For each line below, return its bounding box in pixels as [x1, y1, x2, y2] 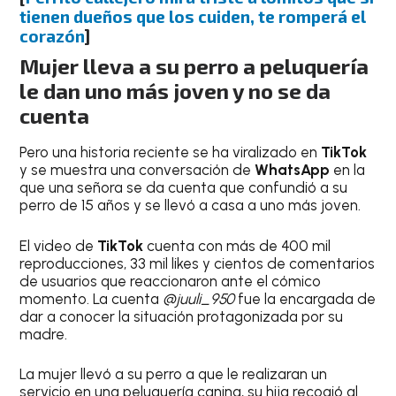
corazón [19, 25, 85, 46]
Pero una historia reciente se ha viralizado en [19, 143, 322, 162]
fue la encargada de [238, 289, 377, 308]
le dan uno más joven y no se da [19, 78, 331, 104]
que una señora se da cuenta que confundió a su [19, 179, 348, 197]
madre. [19, 324, 72, 343]
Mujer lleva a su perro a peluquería [19, 53, 369, 80]
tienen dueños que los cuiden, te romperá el [19, 5, 367, 27]
